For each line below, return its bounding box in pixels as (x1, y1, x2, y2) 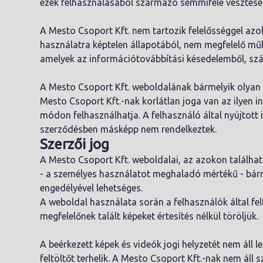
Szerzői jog (40, 136, 109, 152)
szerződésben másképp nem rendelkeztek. (40, 124, 217, 134)
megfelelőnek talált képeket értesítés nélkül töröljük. (40, 211, 258, 221)
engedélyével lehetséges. (40, 183, 145, 193)
